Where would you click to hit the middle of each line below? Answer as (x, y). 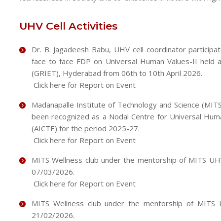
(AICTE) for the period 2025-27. (85, 128)
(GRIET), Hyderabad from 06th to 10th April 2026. (117, 73)
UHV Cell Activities (68, 26)
